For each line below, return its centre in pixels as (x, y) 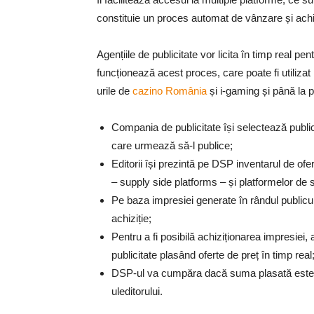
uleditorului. (137, 291)
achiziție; (131, 218)
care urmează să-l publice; (172, 145)
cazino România (170, 91)
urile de (115, 91)
